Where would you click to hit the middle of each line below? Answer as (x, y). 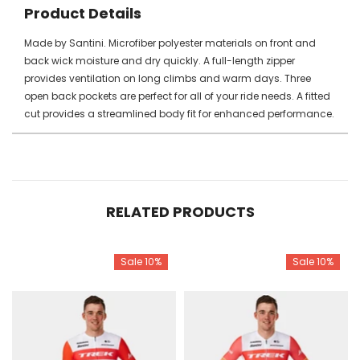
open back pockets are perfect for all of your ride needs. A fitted (177, 96)
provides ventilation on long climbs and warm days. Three (168, 78)
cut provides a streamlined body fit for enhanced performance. (179, 113)
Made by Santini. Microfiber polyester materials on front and (170, 43)
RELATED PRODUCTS (180, 211)
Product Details (83, 13)
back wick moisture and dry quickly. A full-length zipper (160, 60)
